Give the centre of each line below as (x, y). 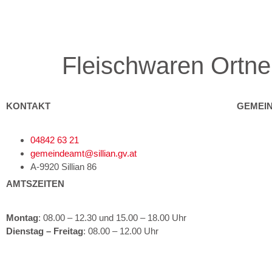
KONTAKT (28, 106)
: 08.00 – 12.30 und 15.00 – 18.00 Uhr (112, 218)
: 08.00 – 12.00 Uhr (121, 231)
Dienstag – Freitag (45, 231)
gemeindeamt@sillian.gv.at (83, 153)
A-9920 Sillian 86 (63, 167)
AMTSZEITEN (35, 184)
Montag (22, 218)
